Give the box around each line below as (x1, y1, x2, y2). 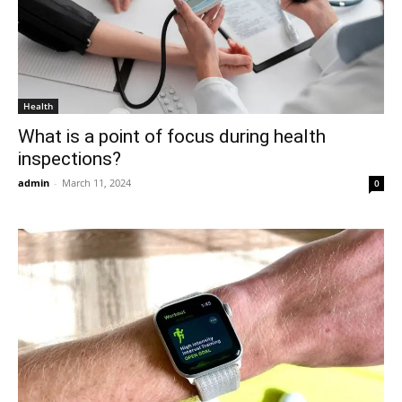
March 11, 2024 (62, 175, 131, 189)
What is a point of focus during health (18, 125, 326, 147)
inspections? (18, 147, 121, 170)
